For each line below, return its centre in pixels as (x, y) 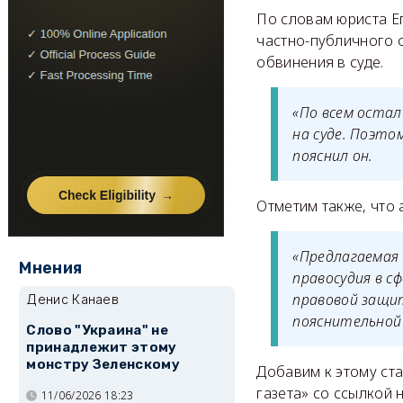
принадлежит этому (102, 348)
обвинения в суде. (320, 63)
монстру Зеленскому (103, 365)
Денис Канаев (73, 299)
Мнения (51, 268)
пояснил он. (333, 156)
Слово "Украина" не (97, 331)
